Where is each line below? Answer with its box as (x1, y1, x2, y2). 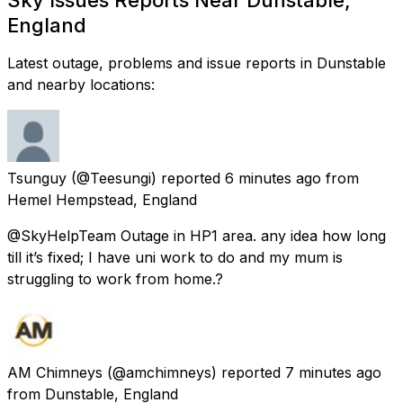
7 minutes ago (285, 363, 381, 381)
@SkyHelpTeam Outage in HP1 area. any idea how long (7, 226, 386, 245)
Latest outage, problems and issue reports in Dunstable (7, 53, 386, 72)
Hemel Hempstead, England (7, 190, 197, 209)
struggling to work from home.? (7, 269, 223, 288)
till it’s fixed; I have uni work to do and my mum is (7, 247, 343, 266)
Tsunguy (7, 168, 67, 187)
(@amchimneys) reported (107, 363, 281, 381)
